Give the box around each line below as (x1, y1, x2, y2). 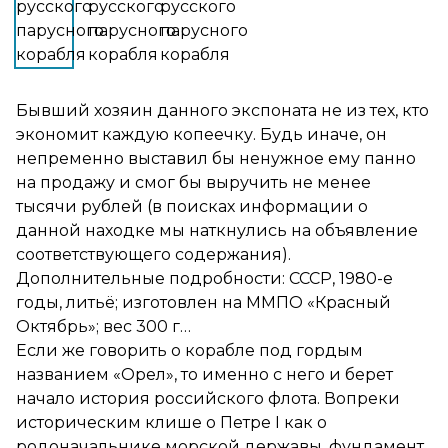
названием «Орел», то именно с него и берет (16, 365, 393, 384)
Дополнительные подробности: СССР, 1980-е (16, 269, 393, 288)
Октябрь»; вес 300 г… (16, 317, 191, 336)
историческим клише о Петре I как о (16, 413, 327, 432)
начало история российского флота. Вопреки (16, 389, 400, 408)
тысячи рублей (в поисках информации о (16, 197, 368, 216)
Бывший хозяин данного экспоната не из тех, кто (16, 101, 429, 120)
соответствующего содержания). (16, 245, 291, 264)
